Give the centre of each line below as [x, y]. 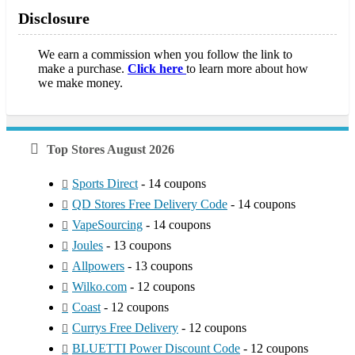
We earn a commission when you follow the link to [165, 54]
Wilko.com [99, 286]
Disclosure [54, 18]
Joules [88, 245]
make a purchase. [83, 68]
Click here [155, 68]
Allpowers [98, 265]
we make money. [80, 82]
